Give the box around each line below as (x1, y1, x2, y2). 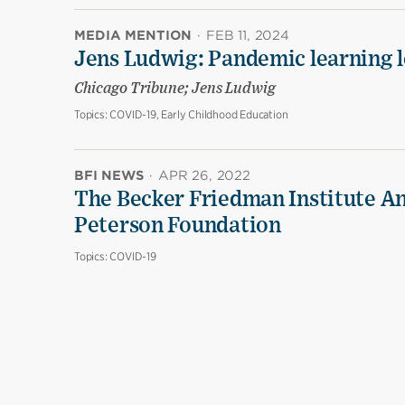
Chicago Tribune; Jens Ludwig (74, 81, 276, 96)
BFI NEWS (74, 168, 144, 183)
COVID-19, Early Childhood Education (109, 108, 288, 121)
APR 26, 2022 (158, 168, 250, 183)
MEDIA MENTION (74, 28, 192, 42)
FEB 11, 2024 (206, 28, 289, 42)
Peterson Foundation (74, 215, 281, 237)
